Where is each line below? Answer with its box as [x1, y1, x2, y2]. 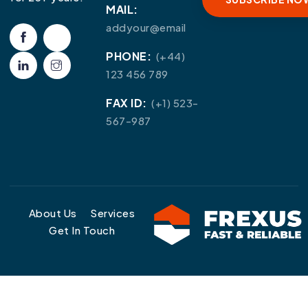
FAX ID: [106, 96, 150, 111]
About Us [28, 206, 77, 219]
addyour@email [106, 21, 186, 34]
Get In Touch [49, 223, 115, 236]
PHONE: [106, 49, 154, 64]
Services [90, 206, 135, 219]
